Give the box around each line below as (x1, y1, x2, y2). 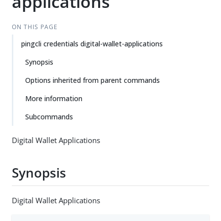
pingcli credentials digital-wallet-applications (21, 39, 163, 48)
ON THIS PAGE (11, 23, 58, 31)
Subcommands (25, 112, 73, 121)
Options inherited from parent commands (25, 75, 160, 85)
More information (25, 94, 82, 103)
